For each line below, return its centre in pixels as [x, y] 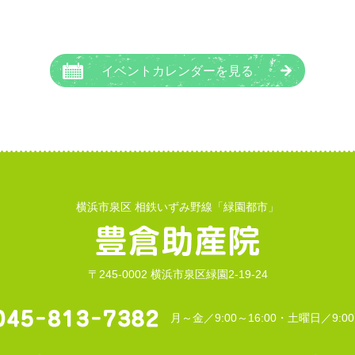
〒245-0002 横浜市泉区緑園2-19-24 [177, 274]
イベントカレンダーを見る [177, 71]
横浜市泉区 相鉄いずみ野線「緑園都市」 [177, 207]
